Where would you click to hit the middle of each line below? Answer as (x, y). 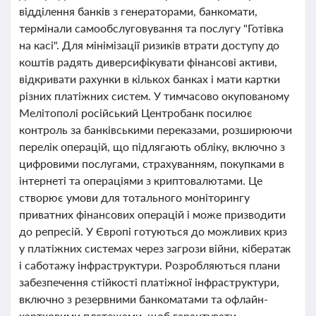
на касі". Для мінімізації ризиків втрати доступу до (150, 45)
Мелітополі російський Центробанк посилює (136, 113)
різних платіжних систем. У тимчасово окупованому (154, 96)
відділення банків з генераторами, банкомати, (138, 11)
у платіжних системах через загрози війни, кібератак (155, 248)
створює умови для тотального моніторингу (134, 197)
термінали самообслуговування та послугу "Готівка (151, 28)
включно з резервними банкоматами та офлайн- (144, 299)
